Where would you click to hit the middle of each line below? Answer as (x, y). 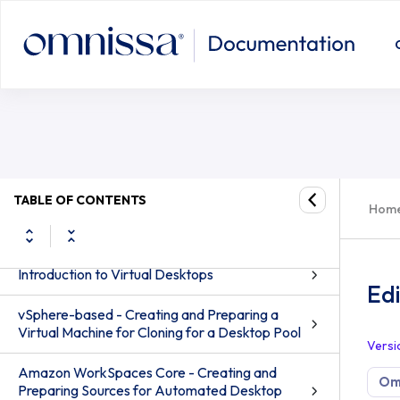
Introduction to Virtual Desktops (116, 274)
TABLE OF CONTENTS (80, 200)
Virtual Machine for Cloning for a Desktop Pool (159, 332)
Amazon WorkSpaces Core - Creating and (147, 372)
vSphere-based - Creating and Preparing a (148, 314)
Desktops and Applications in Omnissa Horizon (160, 216)
